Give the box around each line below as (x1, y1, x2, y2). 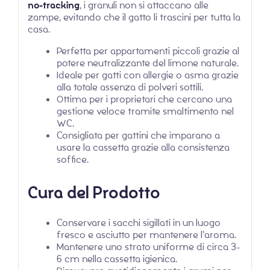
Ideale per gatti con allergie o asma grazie (57, 68, 239, 81)
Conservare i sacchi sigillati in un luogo (57, 216, 221, 230)
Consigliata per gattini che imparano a (57, 128, 220, 142)
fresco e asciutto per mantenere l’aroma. (57, 228, 236, 242)
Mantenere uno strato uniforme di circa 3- (57, 240, 240, 254)
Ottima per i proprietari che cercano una (57, 92, 232, 105)
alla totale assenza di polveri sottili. (57, 80, 203, 93)
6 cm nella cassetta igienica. (57, 253, 177, 266)
